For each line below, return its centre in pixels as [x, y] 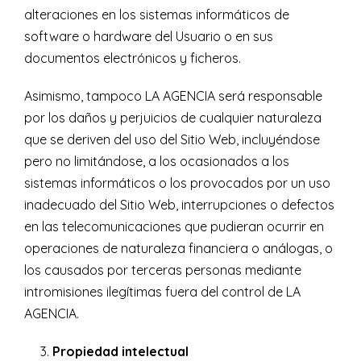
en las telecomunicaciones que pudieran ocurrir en [174, 227]
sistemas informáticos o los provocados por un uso [177, 183]
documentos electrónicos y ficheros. [133, 58]
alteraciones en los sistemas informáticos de [157, 15]
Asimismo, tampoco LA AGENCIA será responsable [173, 96]
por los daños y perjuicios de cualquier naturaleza [173, 118]
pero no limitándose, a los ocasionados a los [157, 162]
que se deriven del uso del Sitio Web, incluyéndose [172, 140]
